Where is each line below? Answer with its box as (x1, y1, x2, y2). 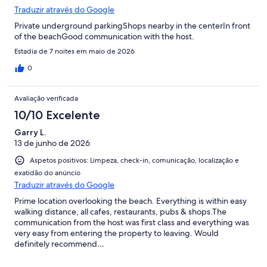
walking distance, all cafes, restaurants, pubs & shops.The (14, 206, 226, 218)
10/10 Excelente (14, 108, 100, 123)
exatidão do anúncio (14, 168, 80, 178)
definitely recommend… (14, 238, 104, 250)
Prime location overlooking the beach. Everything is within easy (14, 195, 247, 207)
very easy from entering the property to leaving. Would (14, 228, 219, 239)
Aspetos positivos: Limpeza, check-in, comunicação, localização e (30, 156, 239, 166)
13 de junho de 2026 (14, 138, 90, 149)
